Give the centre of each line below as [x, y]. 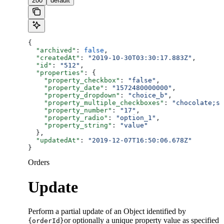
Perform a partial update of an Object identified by [107, 211]
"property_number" [70, 110]
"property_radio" [68, 118]
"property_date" [66, 88]
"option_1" [136, 118]
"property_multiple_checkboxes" [96, 103]
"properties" [56, 73]
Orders [39, 162]
